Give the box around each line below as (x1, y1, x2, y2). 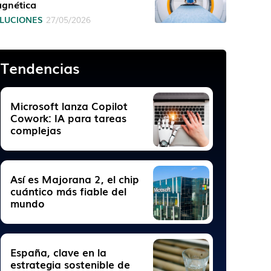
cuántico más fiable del (10, 183, 127, 198)
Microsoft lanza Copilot (10, 98, 128, 113)
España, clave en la (10, 244, 107, 260)
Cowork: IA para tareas (10, 110, 127, 125)
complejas (10, 122, 62, 137)
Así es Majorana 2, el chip (10, 171, 140, 186)
